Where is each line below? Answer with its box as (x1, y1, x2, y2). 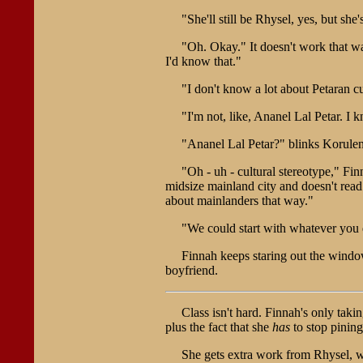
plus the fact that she (164, 319, 272, 334)
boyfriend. (164, 263, 218, 277)
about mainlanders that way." (164, 193, 314, 207)
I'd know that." (164, 53, 241, 68)
